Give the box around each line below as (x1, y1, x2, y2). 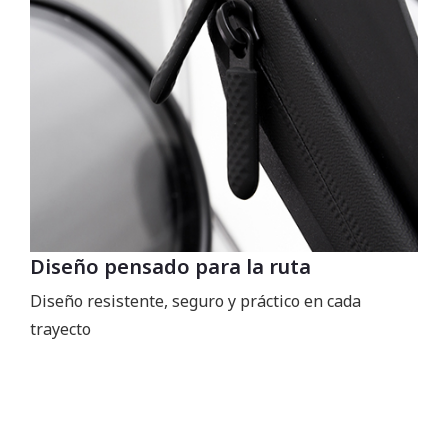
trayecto (30, 317, 91, 340)
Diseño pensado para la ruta (30, 252, 311, 280)
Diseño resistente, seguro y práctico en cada (30, 289, 361, 312)
